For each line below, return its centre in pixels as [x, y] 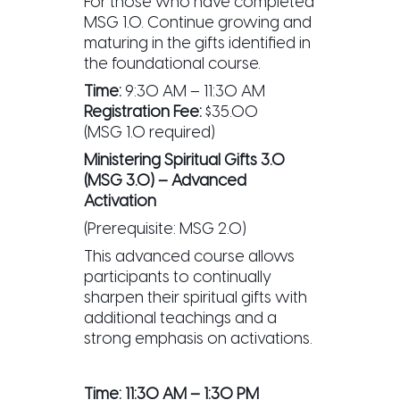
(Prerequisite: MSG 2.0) [165, 228]
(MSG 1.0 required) [150, 132]
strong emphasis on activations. [198, 338]
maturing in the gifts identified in [197, 42]
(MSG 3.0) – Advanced [165, 180]
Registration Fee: [143, 111]
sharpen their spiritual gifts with [196, 297]
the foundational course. [172, 63]
